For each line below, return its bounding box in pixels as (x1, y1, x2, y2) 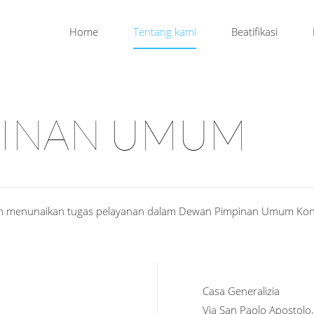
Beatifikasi (231, 24, 278, 39)
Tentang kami (133, 24, 196, 39)
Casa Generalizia (203, 284, 280, 298)
